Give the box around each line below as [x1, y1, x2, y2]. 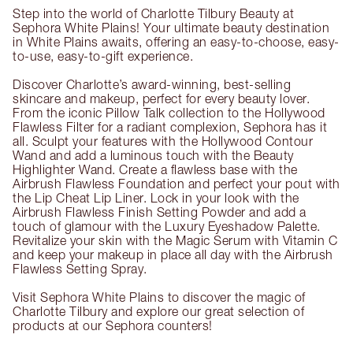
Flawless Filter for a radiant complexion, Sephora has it [13, 119, 327, 134]
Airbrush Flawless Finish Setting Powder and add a [13, 204, 307, 219]
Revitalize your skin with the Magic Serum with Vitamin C [13, 232, 337, 247]
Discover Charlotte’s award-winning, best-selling [13, 76, 291, 91]
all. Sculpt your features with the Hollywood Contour [13, 133, 313, 148]
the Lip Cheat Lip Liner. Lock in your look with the [13, 190, 299, 205]
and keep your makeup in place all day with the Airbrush [13, 247, 333, 262]
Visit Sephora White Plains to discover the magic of [13, 289, 306, 304]
